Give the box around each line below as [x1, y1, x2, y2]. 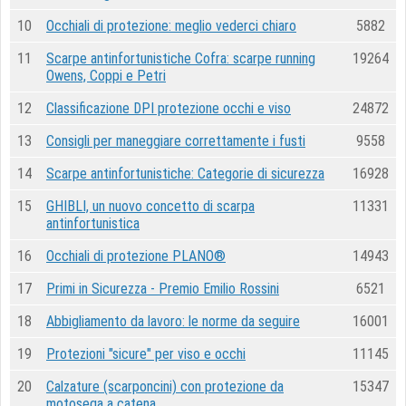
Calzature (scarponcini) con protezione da [46, 378, 284, 395]
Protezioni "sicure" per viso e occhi [46, 345, 246, 362]
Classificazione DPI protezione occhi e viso [46, 100, 291, 117]
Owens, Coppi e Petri [46, 67, 166, 84]
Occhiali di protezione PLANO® [46, 247, 226, 265]
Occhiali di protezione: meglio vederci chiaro [46, 17, 296, 34]
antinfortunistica [46, 215, 140, 232]
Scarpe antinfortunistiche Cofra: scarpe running [46, 50, 315, 67]
